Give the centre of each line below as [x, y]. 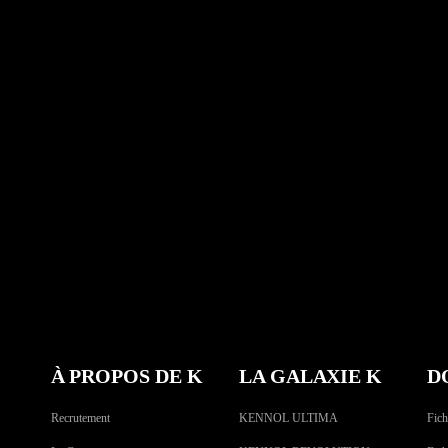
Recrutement [80, 417]
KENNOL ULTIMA [288, 417]
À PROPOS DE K [126, 375]
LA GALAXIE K [310, 375]
